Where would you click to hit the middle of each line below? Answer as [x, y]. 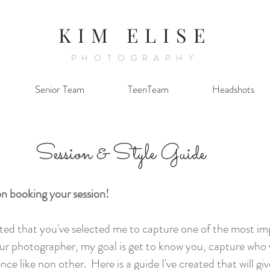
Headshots [233, 89]
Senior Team [60, 89]
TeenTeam [148, 89]
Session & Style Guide [121, 154]
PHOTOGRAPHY [135, 58]
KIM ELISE [135, 35]
